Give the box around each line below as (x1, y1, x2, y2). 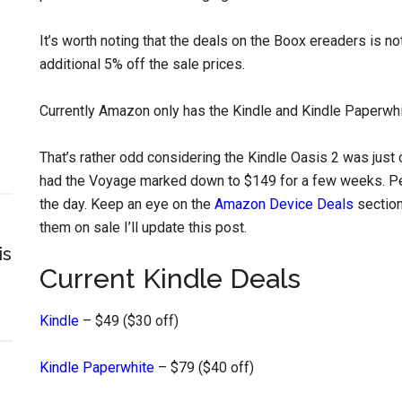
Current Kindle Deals (39, 263, 301, 294)
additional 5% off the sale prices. (39, 56, 245, 73)
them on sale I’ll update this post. (39, 219, 247, 236)
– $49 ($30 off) (79, 312, 179, 329)
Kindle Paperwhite (39, 359, 154, 376)
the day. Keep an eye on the (39, 196, 214, 213)
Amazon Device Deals (214, 196, 354, 213)
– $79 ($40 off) (154, 359, 254, 376)
